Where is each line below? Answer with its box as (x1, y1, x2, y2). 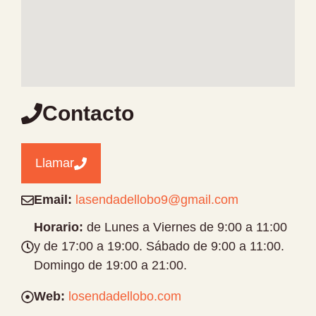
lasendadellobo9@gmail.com (75, 193, 238, 207)
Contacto (42, 102, 134, 125)
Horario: (34, 220, 83, 234)
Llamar (35, 156, 74, 170)
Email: (34, 193, 72, 207)
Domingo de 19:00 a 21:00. (34, 258, 187, 272)
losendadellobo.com (68, 289, 181, 303)
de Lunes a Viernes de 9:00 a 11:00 (83, 220, 287, 234)
